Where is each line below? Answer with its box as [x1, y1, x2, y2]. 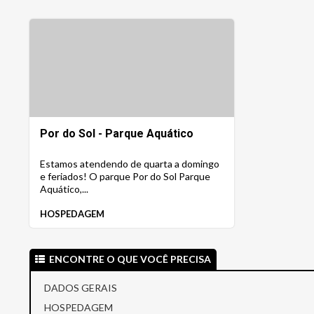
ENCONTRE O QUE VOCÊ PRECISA [49, 253, 211, 265]
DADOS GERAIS [44, 282, 117, 294]
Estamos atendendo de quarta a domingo [40, 158, 219, 170]
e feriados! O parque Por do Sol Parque [40, 170, 210, 182]
